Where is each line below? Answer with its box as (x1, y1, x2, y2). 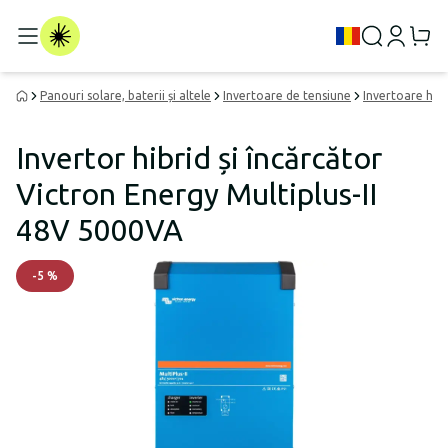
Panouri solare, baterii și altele (40, 89, 211, 102)
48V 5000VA (16, 213, 183, 247)
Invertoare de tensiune (223, 89, 351, 102)
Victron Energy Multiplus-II (16, 177, 377, 211)
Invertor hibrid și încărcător (16, 141, 382, 175)
